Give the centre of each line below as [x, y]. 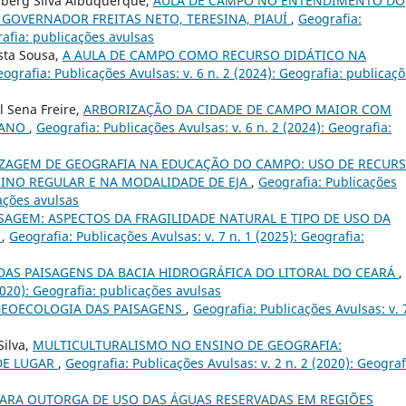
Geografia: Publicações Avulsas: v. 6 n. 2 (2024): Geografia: [214, 128]
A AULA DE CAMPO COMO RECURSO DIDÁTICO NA [214, 55]
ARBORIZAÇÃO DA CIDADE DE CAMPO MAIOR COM [237, 110]
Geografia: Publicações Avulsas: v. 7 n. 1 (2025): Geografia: [187, 237]
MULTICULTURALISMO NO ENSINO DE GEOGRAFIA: [187, 345]
